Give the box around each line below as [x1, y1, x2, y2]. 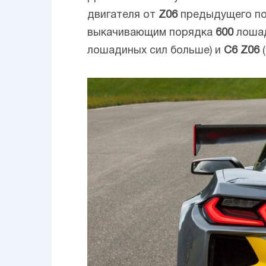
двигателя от [87, 10, 159, 21]
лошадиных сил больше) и [87, 46, 224, 56]
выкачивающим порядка [87, 28, 216, 39]
